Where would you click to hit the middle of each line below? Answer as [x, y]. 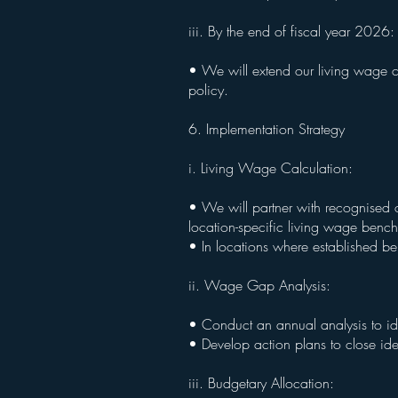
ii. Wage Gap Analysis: [262, 285]
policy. [211, 90]
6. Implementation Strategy [269, 129]
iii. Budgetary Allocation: [263, 383]
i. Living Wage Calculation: [273, 168]
